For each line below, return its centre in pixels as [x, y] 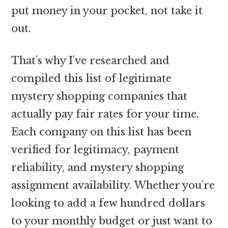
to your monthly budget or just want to [112, 221]
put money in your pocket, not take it [107, 10]
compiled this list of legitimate [92, 78]
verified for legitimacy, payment [95, 149]
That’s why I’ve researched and [91, 60]
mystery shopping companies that [99, 96]
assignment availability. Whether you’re [113, 185]
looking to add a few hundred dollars [108, 203]
